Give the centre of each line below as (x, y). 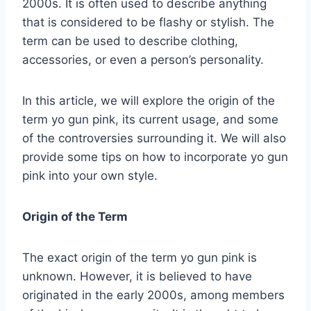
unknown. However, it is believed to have (137, 276)
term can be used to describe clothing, (130, 41)
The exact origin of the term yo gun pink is (140, 257)
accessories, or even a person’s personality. (143, 59)
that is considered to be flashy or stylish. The (148, 22)
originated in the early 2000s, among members (153, 295)
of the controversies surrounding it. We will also (154, 138)
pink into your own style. (90, 175)
